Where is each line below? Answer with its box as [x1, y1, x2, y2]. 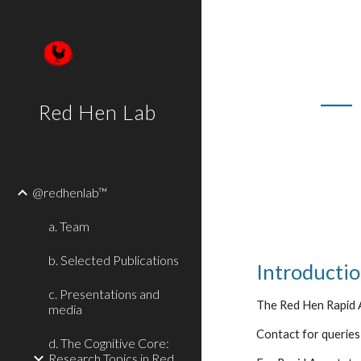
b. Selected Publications [48, 252, 179, 268]
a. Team [48, 218, 89, 234]
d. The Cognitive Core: [48, 335, 169, 351]
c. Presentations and [48, 286, 160, 301]
